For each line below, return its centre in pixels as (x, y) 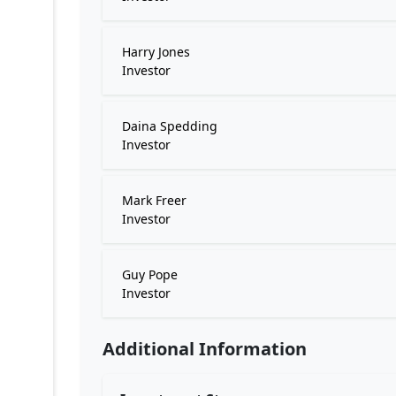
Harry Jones (156, 52)
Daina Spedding (170, 126)
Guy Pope (150, 274)
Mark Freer (154, 200)
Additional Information (205, 349)
